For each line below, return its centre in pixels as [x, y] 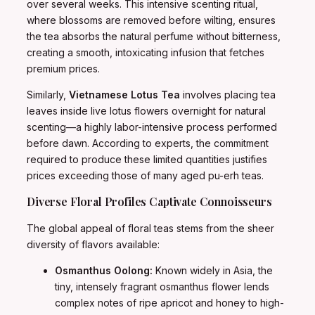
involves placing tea [228, 95]
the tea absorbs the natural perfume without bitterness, [154, 37]
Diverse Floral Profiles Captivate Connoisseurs [149, 202]
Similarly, [48, 95]
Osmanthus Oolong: [104, 271]
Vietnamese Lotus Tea [124, 95]
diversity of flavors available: [93, 245]
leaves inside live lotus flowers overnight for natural [146, 111]
